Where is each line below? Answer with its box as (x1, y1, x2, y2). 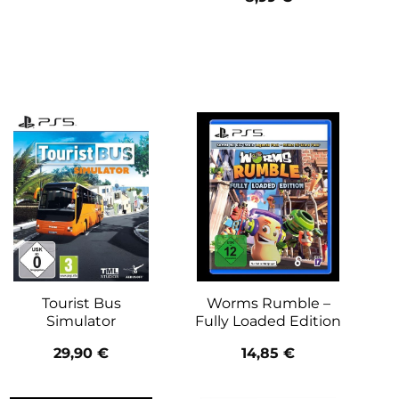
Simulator (46, 312, 116, 330)
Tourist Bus (41, 294, 121, 312)
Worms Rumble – (206, 294, 330, 312)
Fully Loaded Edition (195, 312, 341, 330)
